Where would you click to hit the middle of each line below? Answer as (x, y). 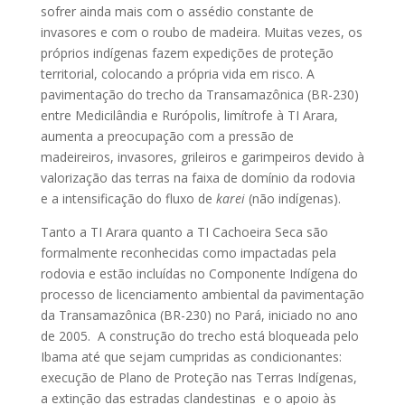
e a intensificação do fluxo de (128, 199)
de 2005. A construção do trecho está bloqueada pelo (199, 336)
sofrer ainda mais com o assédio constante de (177, 12)
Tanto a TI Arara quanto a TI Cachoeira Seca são (184, 232)
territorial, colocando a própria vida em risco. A (177, 74)
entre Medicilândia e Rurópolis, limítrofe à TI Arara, (189, 116)
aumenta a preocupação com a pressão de (167, 137)
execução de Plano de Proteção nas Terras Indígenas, (198, 378)
